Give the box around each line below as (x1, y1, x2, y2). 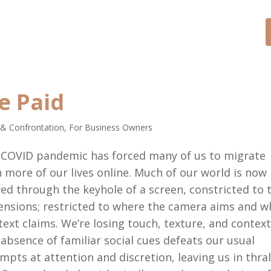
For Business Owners (69, 122, 153, 133)
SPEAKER (156, 25, 198, 38)
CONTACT (82, 25, 130, 38)
